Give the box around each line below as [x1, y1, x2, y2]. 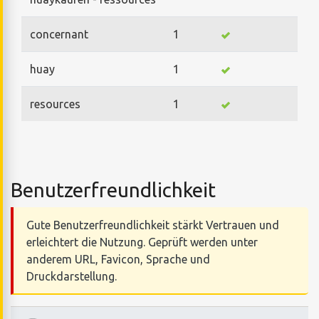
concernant [30, 27, 88, 41]
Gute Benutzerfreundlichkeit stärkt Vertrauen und [26, 218, 279, 231]
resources [30, 97, 80, 110]
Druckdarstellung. [26, 269, 117, 283]
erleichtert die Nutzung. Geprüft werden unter [26, 235, 258, 249]
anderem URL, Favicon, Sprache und [26, 252, 210, 266]
